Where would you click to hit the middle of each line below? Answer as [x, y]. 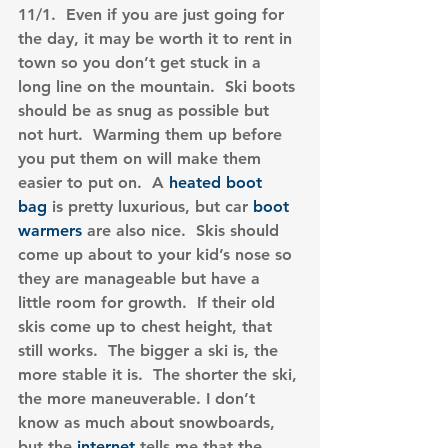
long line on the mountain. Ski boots [159, 87]
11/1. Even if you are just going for [153, 15]
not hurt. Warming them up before [152, 135]
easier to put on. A [93, 183]
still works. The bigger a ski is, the [150, 351]
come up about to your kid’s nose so [157, 255]
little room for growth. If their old [149, 303]
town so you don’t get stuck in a [142, 63]
